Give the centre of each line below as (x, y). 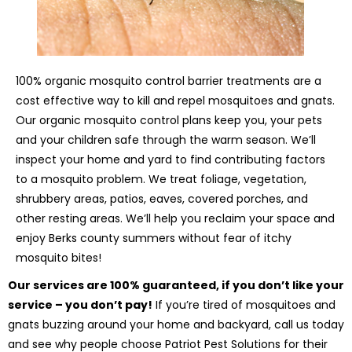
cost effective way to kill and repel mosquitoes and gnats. (175, 101)
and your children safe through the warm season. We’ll (166, 140)
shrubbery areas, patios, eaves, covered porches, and (162, 199)
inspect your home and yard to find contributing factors (170, 160)
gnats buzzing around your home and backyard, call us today (176, 325)
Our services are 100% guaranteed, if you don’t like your (176, 286)
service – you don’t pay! (80, 305)
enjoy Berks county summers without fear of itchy (154, 238)
